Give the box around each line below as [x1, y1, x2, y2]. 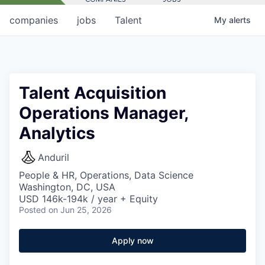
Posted [19, 204, 46, 215]
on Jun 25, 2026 [49, 204, 112, 215]
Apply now [111, 235, 154, 245]
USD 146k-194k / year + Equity [19, 192, 158, 205]
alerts [229, 14, 251, 25]
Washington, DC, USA [19, 180, 115, 193]
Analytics [19, 122, 95, 143]
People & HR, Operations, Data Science [19, 169, 193, 181]
